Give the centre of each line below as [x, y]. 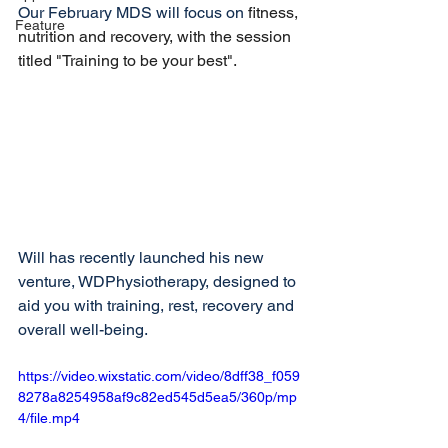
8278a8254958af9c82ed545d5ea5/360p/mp [157, 397]
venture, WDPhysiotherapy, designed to [159, 282]
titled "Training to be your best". [127, 60]
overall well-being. [84, 330]
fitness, [275, 12]
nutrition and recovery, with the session [156, 36]
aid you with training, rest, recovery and [158, 306]
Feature [40, 25]
